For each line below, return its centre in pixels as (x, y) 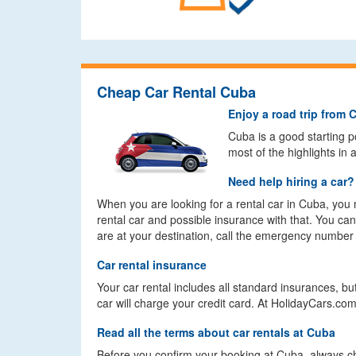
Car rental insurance (152, 265)
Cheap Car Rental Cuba (176, 92)
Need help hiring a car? (291, 181)
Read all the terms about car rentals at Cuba (216, 332)
